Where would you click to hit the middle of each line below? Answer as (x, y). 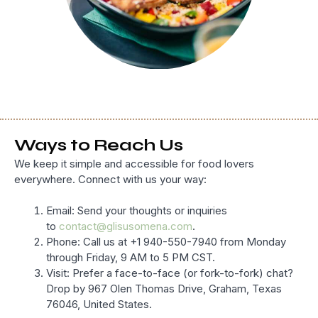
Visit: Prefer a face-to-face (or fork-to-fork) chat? (170, 273)
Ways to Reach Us (99, 145)
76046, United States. (99, 305)
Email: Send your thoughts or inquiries (137, 211)
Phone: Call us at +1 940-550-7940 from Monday (166, 242)
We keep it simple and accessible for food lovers (134, 163)
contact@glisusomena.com (126, 226)
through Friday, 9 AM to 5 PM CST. (131, 258)
